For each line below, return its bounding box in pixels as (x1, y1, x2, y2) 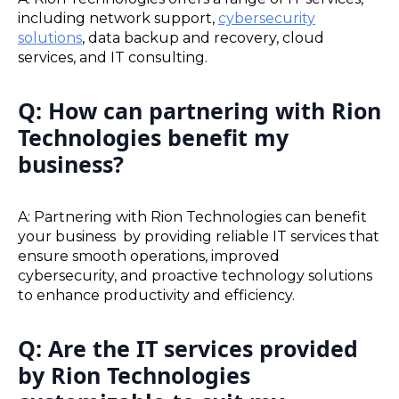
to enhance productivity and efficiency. (18, 286, 295, 304)
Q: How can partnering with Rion (18, 95, 381, 126)
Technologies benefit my (18, 122, 289, 153)
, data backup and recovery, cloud (82, 29, 324, 47)
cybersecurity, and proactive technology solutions (18, 266, 372, 284)
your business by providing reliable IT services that (18, 227, 379, 245)
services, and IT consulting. (18, 49, 208, 67)
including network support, (18, 10, 218, 28)
